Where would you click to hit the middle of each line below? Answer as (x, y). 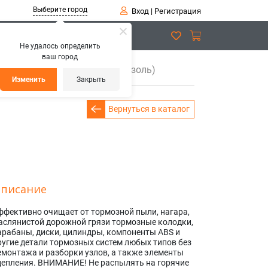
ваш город (60, 57)
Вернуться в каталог (149, 109)
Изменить (29, 80)
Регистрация (177, 11)
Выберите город (60, 10)
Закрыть (91, 80)
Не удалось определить (60, 46)
